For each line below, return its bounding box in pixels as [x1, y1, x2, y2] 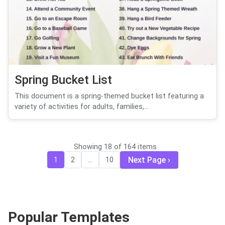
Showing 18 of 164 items [73, 142, 157, 151]
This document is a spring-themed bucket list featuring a [15, 91, 204, 100]
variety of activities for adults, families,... [15, 102, 149, 111]
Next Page [128, 155, 166, 165]
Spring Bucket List [15, 72, 112, 87]
